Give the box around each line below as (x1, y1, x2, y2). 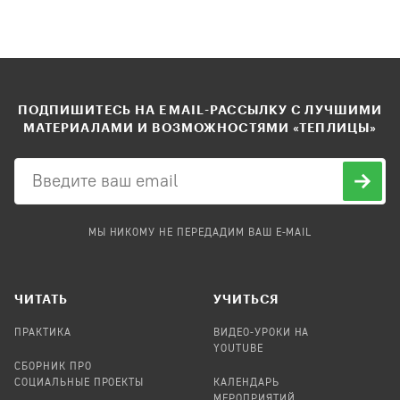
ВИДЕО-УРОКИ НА (213, 328, 310, 338)
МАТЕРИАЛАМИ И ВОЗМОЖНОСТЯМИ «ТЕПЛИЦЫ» (22, 119, 378, 135)
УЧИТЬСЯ (213, 290, 279, 306)
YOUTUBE (213, 344, 263, 354)
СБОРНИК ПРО (14, 362, 92, 372)
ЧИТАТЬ (14, 290, 68, 306)
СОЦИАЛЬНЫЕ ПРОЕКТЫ (14, 378, 145, 388)
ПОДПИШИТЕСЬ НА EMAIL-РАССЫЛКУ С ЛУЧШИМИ (17, 101, 383, 117)
